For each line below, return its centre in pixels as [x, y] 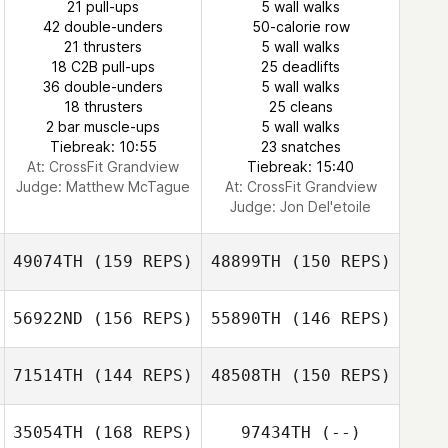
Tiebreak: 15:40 [300, 166]
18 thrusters [103, 106]
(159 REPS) [138, 261]
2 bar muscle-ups [103, 126]
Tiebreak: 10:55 [103, 146]
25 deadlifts [300, 66]
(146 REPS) [335, 318]
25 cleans [300, 106]
